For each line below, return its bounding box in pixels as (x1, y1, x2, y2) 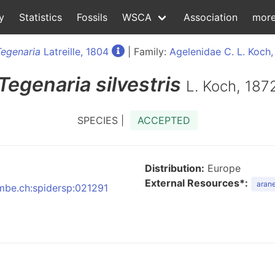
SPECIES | (77, 114, 130, 126)
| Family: (125, 45, 169, 58)
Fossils (77, 11, 107, 23)
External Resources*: (145, 177, 248, 189)
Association (184, 11, 238, 23)
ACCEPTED (137, 114, 190, 126)
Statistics (19, 11, 62, 23)
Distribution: (145, 162, 204, 174)
